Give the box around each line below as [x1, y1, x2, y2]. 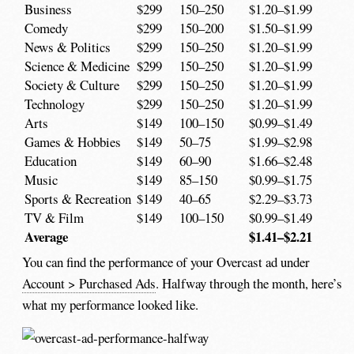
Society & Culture [24, 76, 119, 94]
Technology [24, 95, 85, 113]
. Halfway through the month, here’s [156, 273, 343, 292]
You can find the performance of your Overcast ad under [22, 252, 311, 271]
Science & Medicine [24, 57, 130, 75]
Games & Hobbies [24, 133, 121, 151]
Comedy [24, 19, 68, 37]
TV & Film [24, 209, 84, 227]
